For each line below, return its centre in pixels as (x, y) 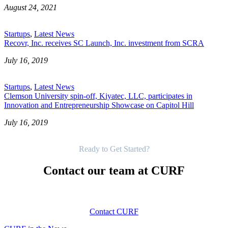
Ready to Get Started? (114, 149)
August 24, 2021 (31, 7)
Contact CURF (114, 211)
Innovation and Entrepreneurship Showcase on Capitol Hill (99, 105)
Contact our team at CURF (114, 170)
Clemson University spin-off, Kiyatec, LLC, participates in (98, 96)
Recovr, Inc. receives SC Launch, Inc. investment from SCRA (104, 43)
